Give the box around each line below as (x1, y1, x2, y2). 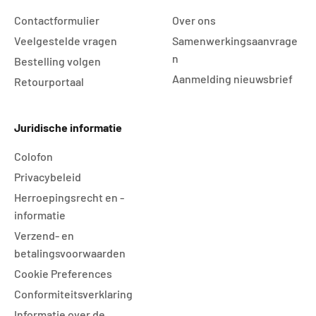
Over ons (172, 13, 216, 28)
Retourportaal (14, 75, 84, 89)
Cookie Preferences (14, 267, 112, 281)
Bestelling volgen (14, 54, 101, 68)
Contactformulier (14, 13, 99, 28)
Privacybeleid (14, 170, 81, 184)
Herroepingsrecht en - (14, 190, 124, 205)
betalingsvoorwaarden (14, 246, 126, 260)
